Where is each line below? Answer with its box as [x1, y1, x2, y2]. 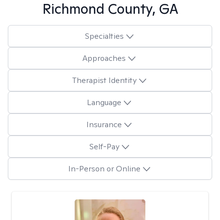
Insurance [86, 119, 122, 130]
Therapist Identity [72, 75, 137, 85]
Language [87, 97, 121, 108]
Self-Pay [89, 141, 119, 152]
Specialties [84, 30, 124, 41]
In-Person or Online [68, 163, 140, 174]
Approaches [82, 53, 126, 63]
